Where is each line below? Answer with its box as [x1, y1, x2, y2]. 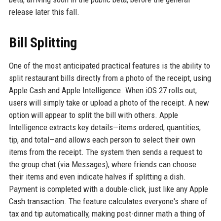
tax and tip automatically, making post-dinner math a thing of [8, 209, 205, 219]
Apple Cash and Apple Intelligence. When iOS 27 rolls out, [8, 85, 197, 95]
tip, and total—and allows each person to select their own [8, 135, 195, 145]
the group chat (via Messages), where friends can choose [8, 159, 196, 169]
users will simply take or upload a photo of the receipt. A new [8, 98, 209, 108]
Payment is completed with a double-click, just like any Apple [8, 184, 208, 194]
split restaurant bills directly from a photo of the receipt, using [8, 73, 211, 83]
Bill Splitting [8, 35, 77, 51]
